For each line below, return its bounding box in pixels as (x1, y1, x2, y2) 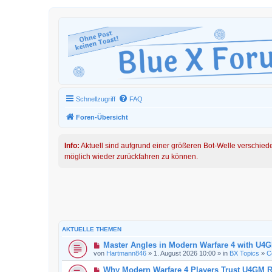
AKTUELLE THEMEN (62, 226, 121, 233)
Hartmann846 (106, 250, 146, 257)
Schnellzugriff (76, 95, 115, 103)
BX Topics (229, 250, 259, 257)
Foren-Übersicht (76, 114, 128, 121)
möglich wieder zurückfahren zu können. (64, 152, 198, 161)
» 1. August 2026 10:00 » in (146, 250, 229, 257)
